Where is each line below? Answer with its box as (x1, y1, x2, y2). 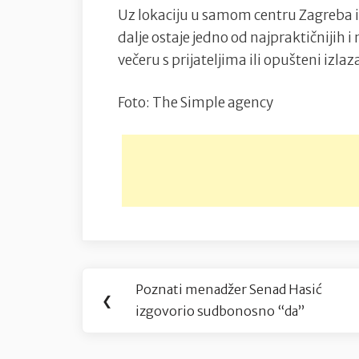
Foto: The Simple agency (118, 94, 273, 112)
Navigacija (81, 263, 194, 294)
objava (81, 299, 153, 330)
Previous (145, 289, 200, 306)
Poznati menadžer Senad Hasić (135, 281, 323, 298)
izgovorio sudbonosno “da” (135, 303, 305, 320)
